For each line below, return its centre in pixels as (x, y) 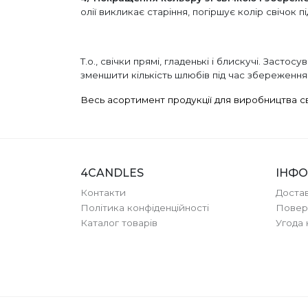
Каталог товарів (119, 222)
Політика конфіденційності (145, 207)
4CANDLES (112, 173)
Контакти (103, 192)
